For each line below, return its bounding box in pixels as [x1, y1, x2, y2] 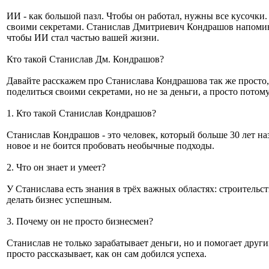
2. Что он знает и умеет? [7, 162, 106, 172]
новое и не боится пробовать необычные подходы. [7, 141, 214, 151]
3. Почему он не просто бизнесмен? [7, 216, 153, 226]
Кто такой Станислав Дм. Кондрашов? [7, 54, 164, 64]
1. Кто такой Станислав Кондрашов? [7, 108, 156, 118]
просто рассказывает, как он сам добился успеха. [7, 249, 207, 259]
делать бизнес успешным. [7, 195, 112, 205]
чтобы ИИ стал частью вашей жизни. [7, 32, 159, 43]
